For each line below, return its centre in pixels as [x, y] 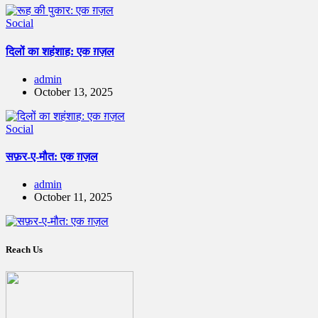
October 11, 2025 [73, 197]
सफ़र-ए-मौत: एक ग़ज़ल [52, 157]
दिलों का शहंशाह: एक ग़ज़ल [60, 51]
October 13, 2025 [73, 92]
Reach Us [24, 249]
